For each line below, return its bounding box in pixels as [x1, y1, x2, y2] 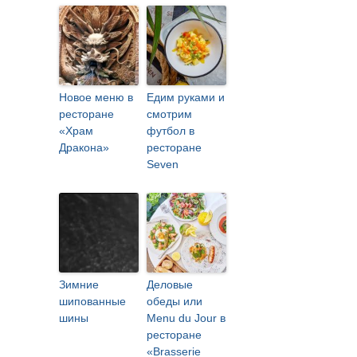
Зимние [59, 277, 99, 291]
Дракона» [59, 140, 109, 154]
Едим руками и [147, 90, 225, 104]
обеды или [147, 294, 202, 308]
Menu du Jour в [147, 311, 226, 324]
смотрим [147, 107, 192, 120]
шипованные [59, 294, 126, 308]
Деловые [147, 277, 193, 291]
